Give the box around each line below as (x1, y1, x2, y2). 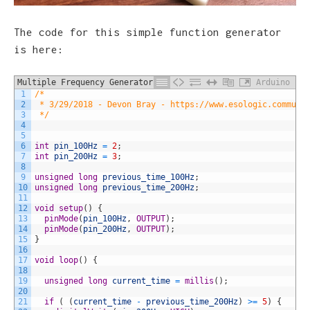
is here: (14, 42, 64, 55)
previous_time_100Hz (102, 172, 194, 183)
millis (185, 276, 214, 286)
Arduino (256, 77, 290, 88)
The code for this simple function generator (14, 25, 282, 38)
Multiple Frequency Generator (17, 77, 153, 88)
